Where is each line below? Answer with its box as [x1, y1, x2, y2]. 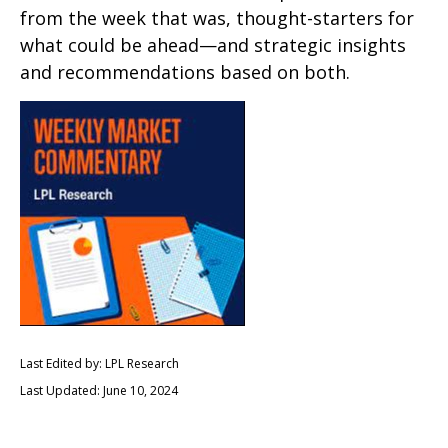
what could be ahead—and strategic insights [20, 33, 406, 57]
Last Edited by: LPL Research [20, 355, 179, 372]
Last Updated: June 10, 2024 [20, 382, 178, 399]
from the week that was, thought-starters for [20, 6, 414, 30]
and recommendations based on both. [20, 60, 350, 84]
